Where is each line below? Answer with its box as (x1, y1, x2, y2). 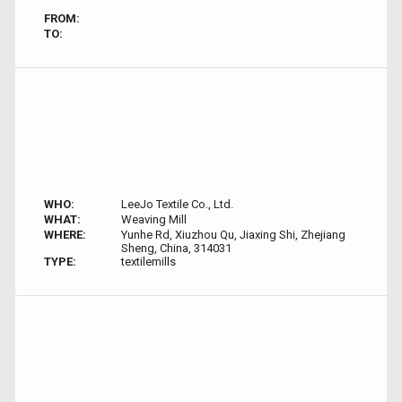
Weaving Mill (120, 213, 187, 226)
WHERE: (44, 228, 86, 241)
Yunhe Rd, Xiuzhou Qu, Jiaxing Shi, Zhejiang (120, 228, 345, 241)
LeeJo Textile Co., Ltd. (120, 197, 233, 211)
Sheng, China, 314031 (120, 241, 232, 255)
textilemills (120, 255, 176, 268)
